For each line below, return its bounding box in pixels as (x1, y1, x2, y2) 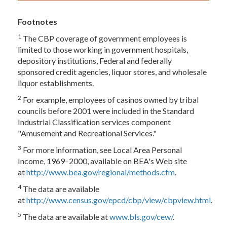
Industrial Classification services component (18, 117, 171, 127)
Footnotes (18, 17, 57, 26)
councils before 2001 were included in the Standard (18, 106, 194, 116)
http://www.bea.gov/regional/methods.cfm (26, 167, 175, 177)
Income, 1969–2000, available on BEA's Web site (18, 156, 187, 166)
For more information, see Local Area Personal (21, 145, 182, 155)
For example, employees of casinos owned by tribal (21, 95, 199, 104)
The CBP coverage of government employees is (21, 33, 187, 43)
